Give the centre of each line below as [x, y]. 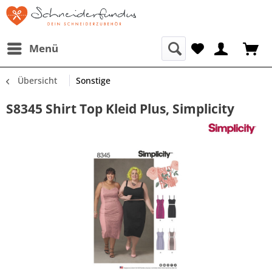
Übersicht [37, 80]
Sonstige [93, 80]
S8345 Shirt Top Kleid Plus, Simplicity [120, 109]
